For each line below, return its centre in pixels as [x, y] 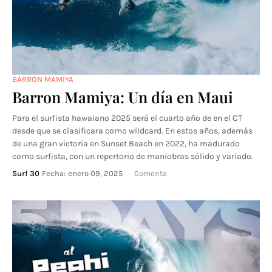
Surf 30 [26, 173]
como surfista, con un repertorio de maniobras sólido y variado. [133, 156]
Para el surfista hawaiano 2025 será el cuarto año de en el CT [127, 118]
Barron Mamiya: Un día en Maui [123, 97]
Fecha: [54, 173]
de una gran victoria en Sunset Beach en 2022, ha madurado [126, 144]
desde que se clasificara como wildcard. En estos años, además [132, 131]
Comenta [151, 173]
